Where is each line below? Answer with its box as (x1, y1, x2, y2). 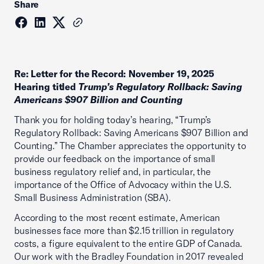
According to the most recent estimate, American (14, 212, 220, 223)
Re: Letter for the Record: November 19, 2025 (14, 68, 214, 80)
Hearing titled (14, 81, 78, 93)
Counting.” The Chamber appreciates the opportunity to (14, 140, 246, 151)
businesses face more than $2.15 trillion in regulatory (14, 225, 235, 236)
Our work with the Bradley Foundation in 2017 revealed (14, 250, 243, 262)
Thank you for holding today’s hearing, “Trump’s (14, 114, 212, 126)
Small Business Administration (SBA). (14, 192, 171, 203)
